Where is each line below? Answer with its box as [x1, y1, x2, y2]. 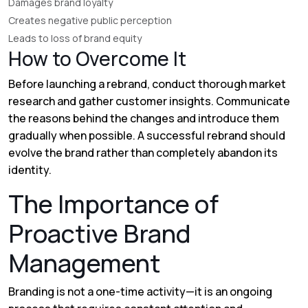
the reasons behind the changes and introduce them [8, 111, 279, 126]
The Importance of [8, 187, 219, 221]
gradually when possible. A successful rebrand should [8, 128, 285, 143]
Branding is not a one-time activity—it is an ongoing [8, 284, 272, 299]
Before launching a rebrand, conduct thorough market [8, 76, 286, 91]
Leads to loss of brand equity [8, 32, 142, 45]
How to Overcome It [8, 45, 186, 71]
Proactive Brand [8, 217, 191, 250]
